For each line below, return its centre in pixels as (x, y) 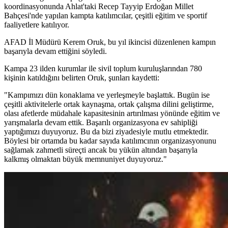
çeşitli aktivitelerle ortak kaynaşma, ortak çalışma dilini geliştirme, (109, 104)
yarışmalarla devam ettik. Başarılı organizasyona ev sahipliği (101, 123)
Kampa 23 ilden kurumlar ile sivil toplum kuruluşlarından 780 (103, 69)
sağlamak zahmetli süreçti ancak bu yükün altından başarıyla (101, 150)
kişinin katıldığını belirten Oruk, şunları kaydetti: (82, 78)
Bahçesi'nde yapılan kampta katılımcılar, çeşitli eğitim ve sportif (106, 16)
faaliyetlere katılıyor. (37, 25)
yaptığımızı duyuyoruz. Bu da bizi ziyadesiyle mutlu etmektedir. (106, 132)
